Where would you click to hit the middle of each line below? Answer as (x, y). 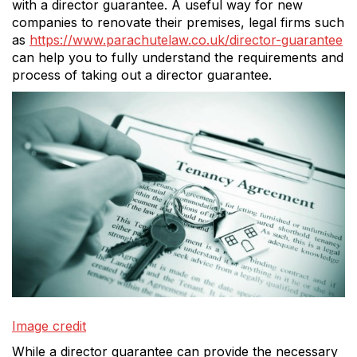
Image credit (49, 326)
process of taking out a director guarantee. (142, 75)
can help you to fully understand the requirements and (178, 57)
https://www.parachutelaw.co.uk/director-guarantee (186, 39)
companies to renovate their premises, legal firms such (178, 22)
